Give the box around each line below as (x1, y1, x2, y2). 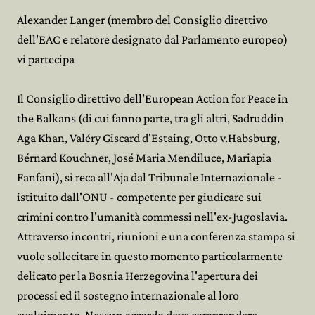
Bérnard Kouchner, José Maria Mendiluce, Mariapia (17, 150, 271, 165)
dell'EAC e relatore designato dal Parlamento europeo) (17, 32, 288, 46)
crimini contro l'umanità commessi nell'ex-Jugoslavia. (17, 210, 288, 224)
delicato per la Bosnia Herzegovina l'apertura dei (17, 269, 258, 283)
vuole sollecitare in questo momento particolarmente (17, 249, 283, 263)
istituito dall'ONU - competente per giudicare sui (17, 190, 262, 204)
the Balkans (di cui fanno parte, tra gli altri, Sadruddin (17, 111, 284, 125)
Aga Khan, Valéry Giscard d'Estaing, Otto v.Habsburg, (17, 131, 280, 145)
